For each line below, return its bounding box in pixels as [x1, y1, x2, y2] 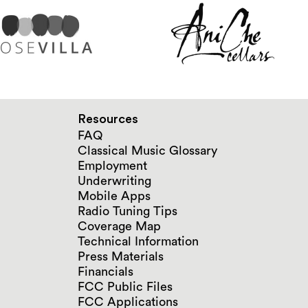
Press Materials [78, 250, 164, 263]
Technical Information [78, 234, 199, 247]
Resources [78, 112, 138, 125]
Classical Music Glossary [78, 144, 217, 157]
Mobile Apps [78, 189, 151, 202]
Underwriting [78, 174, 151, 187]
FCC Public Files [78, 280, 173, 293]
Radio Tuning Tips [78, 204, 177, 217]
